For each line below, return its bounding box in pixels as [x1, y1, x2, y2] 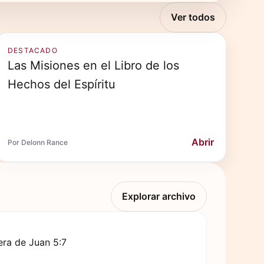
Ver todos [171, 11, 215, 23]
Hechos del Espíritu [8, 77, 115, 91]
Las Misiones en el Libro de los [8, 58, 179, 72]
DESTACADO [8, 46, 58, 55]
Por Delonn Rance [8, 137, 68, 147]
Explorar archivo [122, 190, 196, 202]
